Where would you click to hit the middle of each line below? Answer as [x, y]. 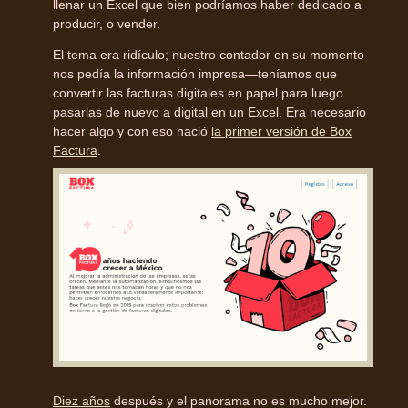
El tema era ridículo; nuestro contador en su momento [209, 54]
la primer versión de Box [281, 131]
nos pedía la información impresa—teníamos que [195, 73]
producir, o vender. [107, 23]
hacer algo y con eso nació [132, 131]
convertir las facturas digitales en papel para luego [198, 92]
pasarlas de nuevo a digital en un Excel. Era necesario [209, 112]
